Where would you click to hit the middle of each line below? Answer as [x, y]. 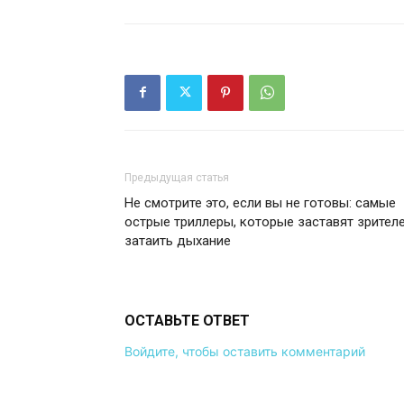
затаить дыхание [178, 240]
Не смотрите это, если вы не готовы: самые [260, 202]
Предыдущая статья [177, 177]
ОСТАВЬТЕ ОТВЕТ [187, 320]
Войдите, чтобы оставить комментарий [245, 351]
